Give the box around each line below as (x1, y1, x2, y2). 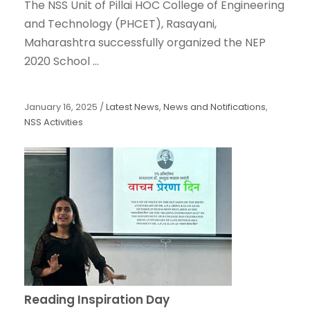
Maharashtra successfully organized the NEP (24, 35, 266, 51)
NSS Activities (24, 116, 83, 129)
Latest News (106, 100, 159, 114)
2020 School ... (24, 53, 99, 70)
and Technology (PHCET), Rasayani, (24, 16, 217, 33)
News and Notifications (163, 100, 266, 114)
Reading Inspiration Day (24, 291, 170, 309)
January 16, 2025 (24, 100, 98, 114)
